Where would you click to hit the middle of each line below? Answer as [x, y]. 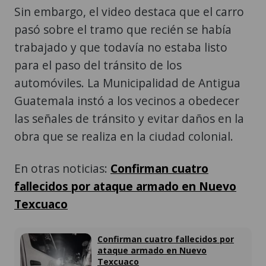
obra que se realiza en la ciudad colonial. [124, 137]
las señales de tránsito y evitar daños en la [129, 119]
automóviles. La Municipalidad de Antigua [127, 83]
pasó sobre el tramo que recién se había [123, 30]
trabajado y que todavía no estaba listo [121, 47]
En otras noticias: [62, 169]
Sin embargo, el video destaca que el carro [129, 12]
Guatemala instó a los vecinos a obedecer [127, 101]
